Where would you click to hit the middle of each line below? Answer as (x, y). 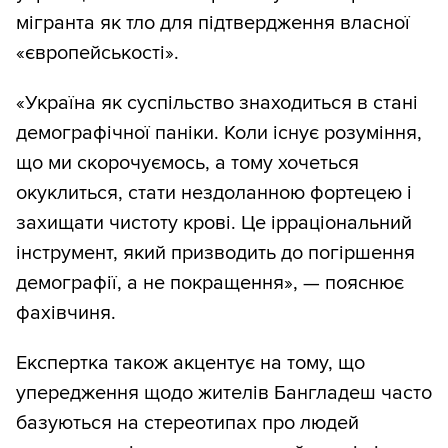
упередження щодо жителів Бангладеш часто (224, 392)
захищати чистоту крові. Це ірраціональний (214, 222)
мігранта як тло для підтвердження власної (213, 22)
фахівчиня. (66, 312)
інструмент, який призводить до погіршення (215, 252)
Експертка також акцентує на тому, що (190, 362)
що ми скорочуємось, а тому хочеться (187, 162)
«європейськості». (97, 52)
